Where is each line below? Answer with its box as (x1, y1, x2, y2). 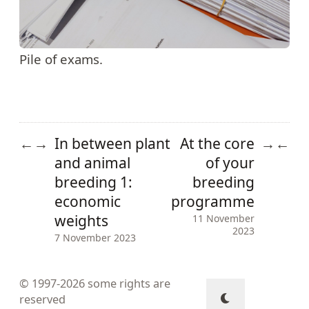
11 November (192, 211, 255, 225)
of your (205, 152, 255, 172)
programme (170, 191, 255, 211)
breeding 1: (54, 172, 133, 192)
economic (54, 191, 121, 211)
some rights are (88, 276, 170, 292)
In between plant (54, 133, 171, 153)
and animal (54, 152, 131, 172)
